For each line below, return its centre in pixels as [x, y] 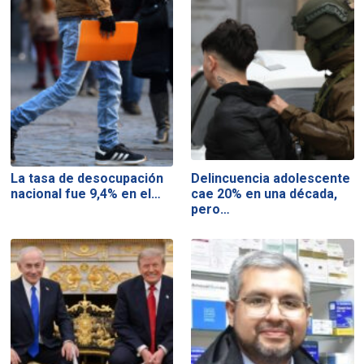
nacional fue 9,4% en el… [85, 193]
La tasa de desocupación [87, 178]
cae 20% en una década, [264, 193]
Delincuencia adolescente [271, 178]
